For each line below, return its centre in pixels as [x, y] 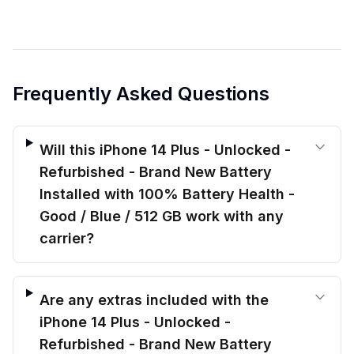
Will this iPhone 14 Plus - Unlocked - [165, 149]
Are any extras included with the [154, 299]
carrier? [66, 238]
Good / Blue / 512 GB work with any [161, 216]
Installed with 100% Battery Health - [167, 194]
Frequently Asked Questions [141, 93]
